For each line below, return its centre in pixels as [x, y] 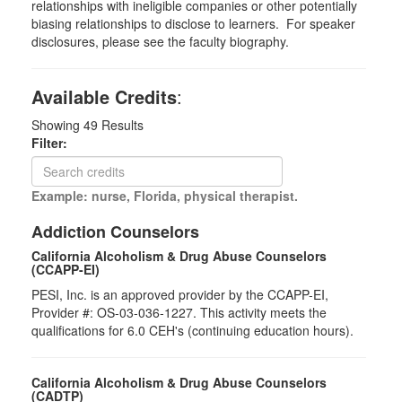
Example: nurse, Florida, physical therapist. [165, 196]
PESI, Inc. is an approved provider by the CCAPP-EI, [180, 294]
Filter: [55, 143]
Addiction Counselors [115, 232]
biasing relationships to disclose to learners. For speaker [193, 23]
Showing [57, 125]
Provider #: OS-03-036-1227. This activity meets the [179, 312]
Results [121, 125]
